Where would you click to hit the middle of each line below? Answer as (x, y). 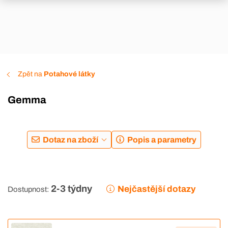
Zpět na (31, 74)
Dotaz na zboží (71, 140)
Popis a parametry (162, 140)
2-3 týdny (72, 189)
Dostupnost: (28, 190)
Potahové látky (69, 74)
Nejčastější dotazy (157, 189)
